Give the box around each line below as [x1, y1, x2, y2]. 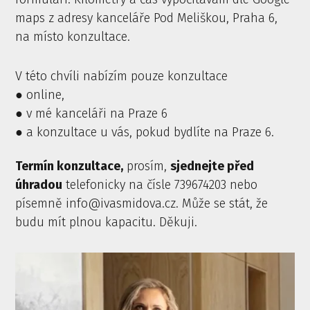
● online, [15, 87, 65, 103]
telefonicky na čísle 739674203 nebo [62, 177, 258, 193]
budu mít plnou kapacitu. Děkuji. [15, 215, 201, 230]
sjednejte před [170, 158, 255, 174]
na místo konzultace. [15, 29, 131, 45]
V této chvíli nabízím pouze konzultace [15, 69, 228, 84]
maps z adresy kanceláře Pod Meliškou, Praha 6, [15, 10, 278, 26]
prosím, [123, 158, 171, 174]
